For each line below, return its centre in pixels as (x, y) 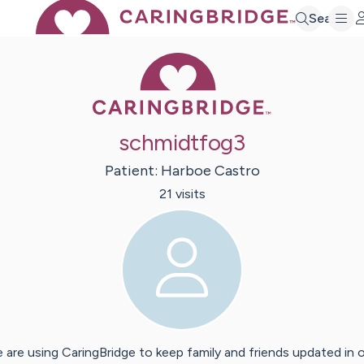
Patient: (132, 171)
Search (330, 18)
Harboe (186, 171)
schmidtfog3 (182, 143)
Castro (237, 171)
